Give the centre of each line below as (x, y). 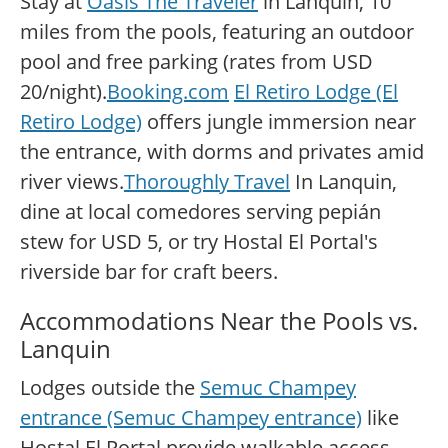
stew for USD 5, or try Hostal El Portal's (199, 242)
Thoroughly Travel (207, 182)
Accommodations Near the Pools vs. (219, 321)
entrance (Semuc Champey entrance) (191, 418)
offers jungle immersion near (279, 122)
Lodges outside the (110, 388)
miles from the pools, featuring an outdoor (217, 32)
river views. (72, 182)
